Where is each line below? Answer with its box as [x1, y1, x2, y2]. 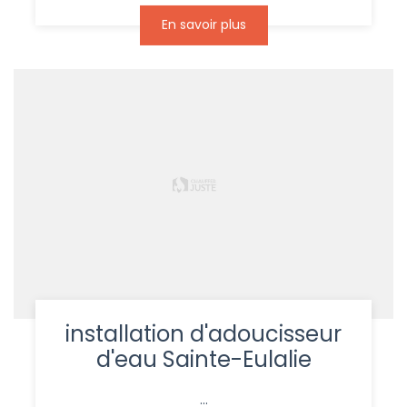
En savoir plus [161, 15, 246, 35]
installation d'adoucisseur [65, 319, 342, 350]
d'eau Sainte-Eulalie [95, 344, 312, 375]
